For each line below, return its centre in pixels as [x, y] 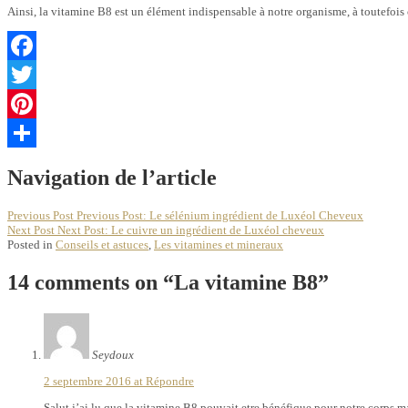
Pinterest [29, 132]
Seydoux [113, 354]
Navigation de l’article [112, 177]
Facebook [31, 74]
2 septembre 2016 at [95, 381]
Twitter [25, 103]
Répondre [170, 381]
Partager [27, 161]
